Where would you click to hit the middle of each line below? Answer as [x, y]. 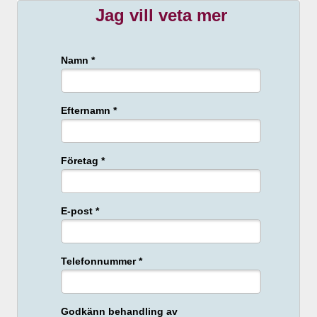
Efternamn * [89, 110]
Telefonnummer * [102, 261]
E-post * [80, 211]
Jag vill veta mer [161, 15]
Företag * [83, 160]
